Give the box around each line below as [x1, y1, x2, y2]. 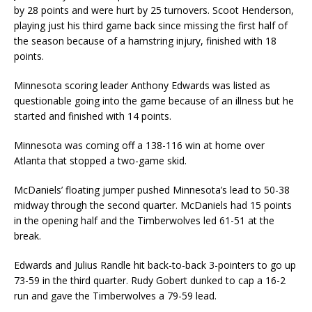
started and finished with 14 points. [14, 109, 171, 123]
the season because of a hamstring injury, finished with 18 [14, 34, 276, 48]
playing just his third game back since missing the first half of [14, 19, 288, 33]
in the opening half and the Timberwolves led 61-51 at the [14, 214, 274, 228]
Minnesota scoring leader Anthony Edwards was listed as [14, 79, 270, 93]
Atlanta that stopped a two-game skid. [14, 154, 187, 168]
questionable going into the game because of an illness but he [14, 94, 294, 108]
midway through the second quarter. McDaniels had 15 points [14, 198, 292, 212]
